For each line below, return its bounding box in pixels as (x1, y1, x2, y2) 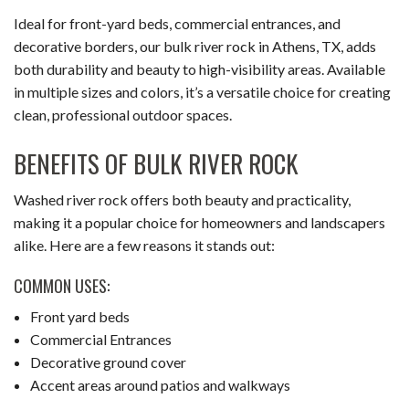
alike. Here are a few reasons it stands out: (14, 236, 275, 254)
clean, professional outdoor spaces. (14, 105, 232, 123)
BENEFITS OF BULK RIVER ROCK (14, 144, 299, 182)
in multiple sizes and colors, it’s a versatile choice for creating (14, 82, 391, 100)
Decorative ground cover (29, 352, 186, 371)
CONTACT (16, 29, 83, 46)
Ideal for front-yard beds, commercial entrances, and (14, 14, 341, 32)
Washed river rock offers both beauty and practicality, (14, 190, 351, 208)
